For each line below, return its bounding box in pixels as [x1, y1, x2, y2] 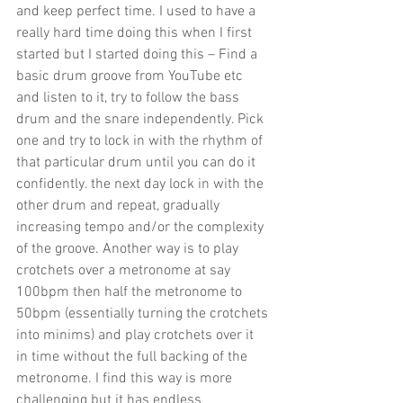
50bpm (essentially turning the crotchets [16, 305, 272, 324]
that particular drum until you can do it [16, 154, 259, 173]
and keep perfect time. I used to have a [16, 3, 259, 22]
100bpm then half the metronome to [16, 283, 246, 302]
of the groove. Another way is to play [16, 240, 242, 259]
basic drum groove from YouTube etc [16, 67, 246, 86]
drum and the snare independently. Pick [16, 111, 267, 130]
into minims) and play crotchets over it [16, 327, 257, 345]
